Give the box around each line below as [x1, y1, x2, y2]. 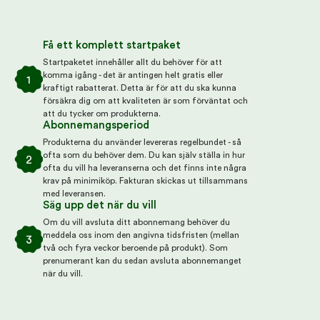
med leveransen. [43, 188, 106, 199]
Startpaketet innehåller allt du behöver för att [43, 56, 222, 67]
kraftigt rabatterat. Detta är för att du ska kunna [43, 82, 236, 93]
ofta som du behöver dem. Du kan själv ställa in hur [43, 149, 245, 160]
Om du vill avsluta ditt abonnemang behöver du [43, 216, 230, 227]
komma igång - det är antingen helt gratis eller [43, 69, 223, 80]
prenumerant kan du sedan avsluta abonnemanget [43, 255, 241, 266]
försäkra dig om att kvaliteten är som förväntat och [43, 95, 248, 106]
